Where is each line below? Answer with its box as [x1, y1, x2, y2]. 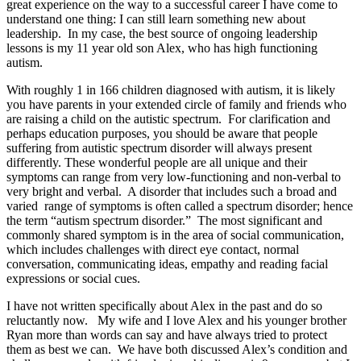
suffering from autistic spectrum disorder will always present [6, 140, 312, 155]
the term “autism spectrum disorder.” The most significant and [6, 213, 322, 227]
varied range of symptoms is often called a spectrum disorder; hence [6, 198, 353, 213]
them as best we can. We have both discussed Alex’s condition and [6, 342, 347, 356]
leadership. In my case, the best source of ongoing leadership [6, 26, 317, 40]
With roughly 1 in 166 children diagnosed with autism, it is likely [6, 82, 335, 97]
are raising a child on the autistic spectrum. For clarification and [6, 111, 330, 126]
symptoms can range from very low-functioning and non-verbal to [6, 169, 341, 184]
